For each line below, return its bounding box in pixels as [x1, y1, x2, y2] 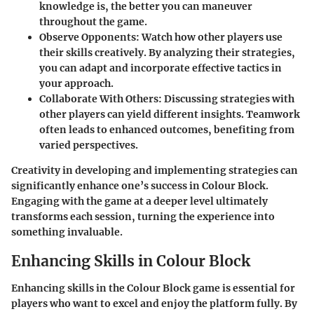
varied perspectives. [39, 139, 138, 152]
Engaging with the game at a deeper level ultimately [11, 195, 268, 208]
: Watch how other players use [136, 31, 282, 44]
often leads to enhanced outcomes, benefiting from [39, 123, 294, 137]
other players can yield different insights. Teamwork [39, 108, 300, 121]
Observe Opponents [39, 31, 136, 44]
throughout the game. [39, 15, 147, 29]
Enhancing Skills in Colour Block [11, 252, 250, 271]
